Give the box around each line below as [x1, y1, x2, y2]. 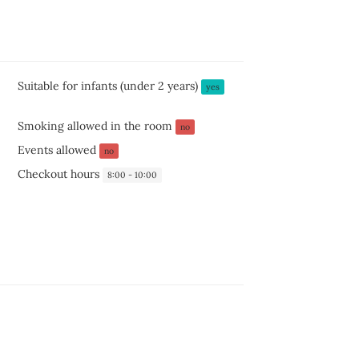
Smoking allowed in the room [17, 119, 175, 133]
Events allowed [17, 143, 99, 157]
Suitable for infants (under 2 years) [17, 79, 201, 93]
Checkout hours [17, 167, 103, 181]
